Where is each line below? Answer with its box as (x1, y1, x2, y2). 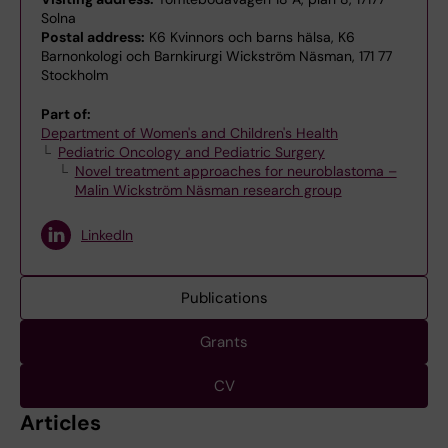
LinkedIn (81, 225, 133, 244)
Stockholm (41, 66, 108, 84)
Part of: (41, 105, 91, 123)
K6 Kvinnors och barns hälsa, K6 (145, 28, 355, 46)
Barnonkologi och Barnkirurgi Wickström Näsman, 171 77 (41, 47, 392, 65)
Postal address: (41, 28, 145, 46)
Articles (20, 409, 102, 437)
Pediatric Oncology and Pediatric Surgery (57, 143, 325, 161)
